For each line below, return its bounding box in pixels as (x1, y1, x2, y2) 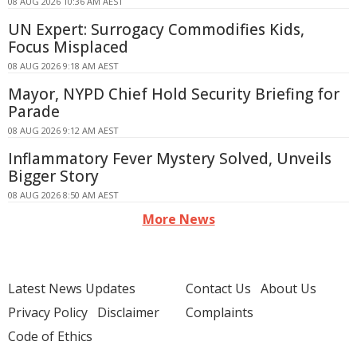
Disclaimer (97, 304, 159, 321)
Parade (8, 101, 60, 122)
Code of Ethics (8, 328, 92, 345)
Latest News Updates (8, 280, 135, 297)
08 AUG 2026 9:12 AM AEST (8, 124, 119, 136)
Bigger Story (8, 166, 99, 186)
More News (142, 210, 215, 228)
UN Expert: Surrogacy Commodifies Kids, (8, 19, 304, 40)
